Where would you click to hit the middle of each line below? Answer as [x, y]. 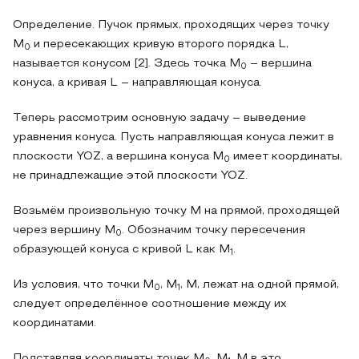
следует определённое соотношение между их [150, 304]
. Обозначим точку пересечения [214, 230]
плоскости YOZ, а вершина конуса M [118, 157]
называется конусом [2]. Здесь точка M [127, 64]
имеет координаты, [286, 157]
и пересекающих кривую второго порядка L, [159, 44]
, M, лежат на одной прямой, [260, 285]
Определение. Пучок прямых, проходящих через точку [171, 25]
